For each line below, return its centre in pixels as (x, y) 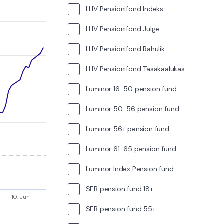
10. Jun (20, 197)
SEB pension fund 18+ (119, 189)
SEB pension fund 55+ (121, 209)
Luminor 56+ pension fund (127, 129)
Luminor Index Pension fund (130, 169)
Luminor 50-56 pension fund (132, 109)
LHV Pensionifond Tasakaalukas (135, 69)
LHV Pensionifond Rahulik (125, 49)
